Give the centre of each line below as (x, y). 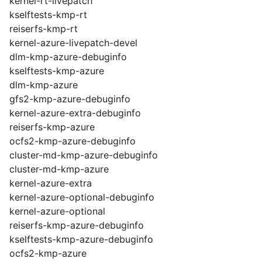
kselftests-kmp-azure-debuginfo (81, 239)
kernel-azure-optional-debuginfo (82, 197)
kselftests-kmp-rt (48, 15)
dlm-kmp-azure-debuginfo (68, 57)
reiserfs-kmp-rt (44, 29)
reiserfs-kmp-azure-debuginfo (77, 225)
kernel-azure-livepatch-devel (73, 43)
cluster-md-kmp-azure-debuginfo (84, 155)
